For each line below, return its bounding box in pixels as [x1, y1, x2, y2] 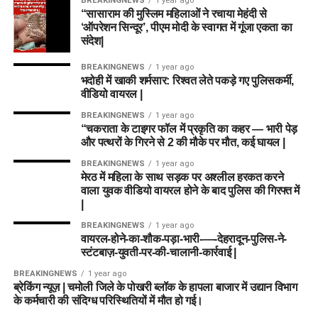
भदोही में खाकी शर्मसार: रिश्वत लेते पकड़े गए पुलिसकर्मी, [80, 75, 295, 87]
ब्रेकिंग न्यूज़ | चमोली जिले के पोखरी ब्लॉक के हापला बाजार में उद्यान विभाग [13, 281, 297, 294]
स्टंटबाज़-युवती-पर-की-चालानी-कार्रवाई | [80, 246, 236, 259]
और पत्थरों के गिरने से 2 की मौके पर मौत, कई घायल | [80, 136, 285, 149]
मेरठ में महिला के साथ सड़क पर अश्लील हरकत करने [80, 171, 284, 184]
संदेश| [80, 35, 104, 48]
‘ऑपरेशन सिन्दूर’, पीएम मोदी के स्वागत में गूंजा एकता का [80, 21, 292, 34]
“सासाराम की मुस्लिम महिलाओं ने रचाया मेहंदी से [80, 8, 267, 21]
